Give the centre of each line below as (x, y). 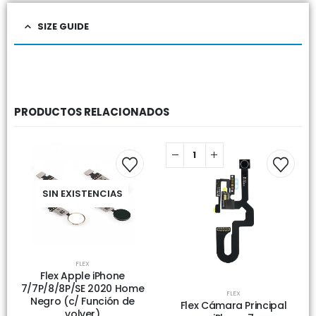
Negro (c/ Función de (83, 302)
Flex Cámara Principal (233, 305)
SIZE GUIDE (63, 26)
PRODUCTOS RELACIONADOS (92, 111)
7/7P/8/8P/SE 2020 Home (83, 289)
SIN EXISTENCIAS (83, 194)
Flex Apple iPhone (83, 276)
